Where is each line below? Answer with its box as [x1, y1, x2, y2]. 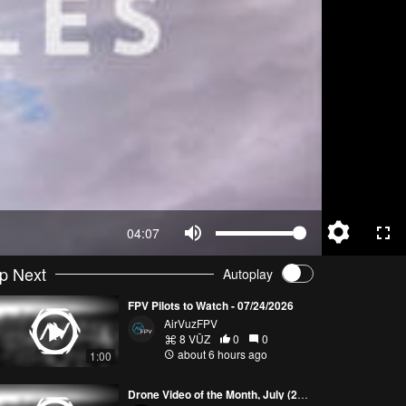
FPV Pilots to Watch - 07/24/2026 [127, 297, 294, 314]
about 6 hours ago [174, 346, 267, 362]
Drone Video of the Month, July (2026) [296, 386, 308, 402]
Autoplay [223, 265, 273, 283]
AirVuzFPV [163, 315, 217, 331]
